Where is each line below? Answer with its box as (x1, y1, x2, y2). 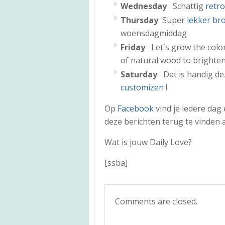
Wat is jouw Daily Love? (104, 136, 192, 148)
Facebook (118, 102, 154, 114)
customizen (121, 81, 164, 93)
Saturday (121, 68, 159, 80)
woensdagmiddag (121, 27, 187, 39)
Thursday (121, 14, 160, 26)
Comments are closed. (115, 195, 197, 207)
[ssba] (104, 157, 128, 168)
